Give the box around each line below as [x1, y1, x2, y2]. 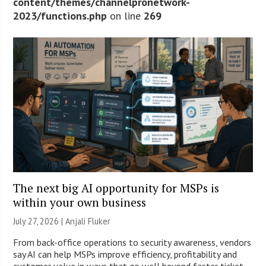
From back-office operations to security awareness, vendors [13, 236, 252, 248]
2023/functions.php [13, 8, 107, 23]
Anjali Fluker [65, 215, 111, 227]
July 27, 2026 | [13, 215, 66, 227]
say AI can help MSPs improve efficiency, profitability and [13, 248, 237, 260]
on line [107, 8, 144, 23]
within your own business [13, 194, 147, 210]
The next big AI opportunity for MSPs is [13, 180, 220, 195]
